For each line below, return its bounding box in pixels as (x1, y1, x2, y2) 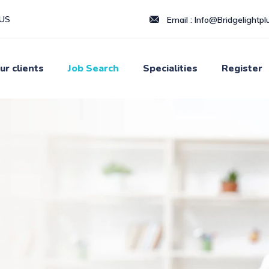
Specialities (143, 62, 198, 75)
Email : (164, 14, 195, 25)
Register (222, 62, 262, 75)
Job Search (68, 62, 119, 75)
